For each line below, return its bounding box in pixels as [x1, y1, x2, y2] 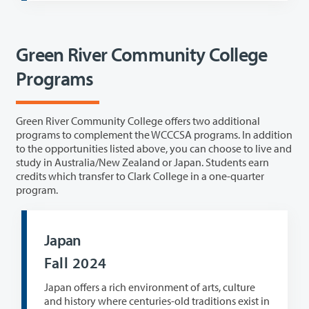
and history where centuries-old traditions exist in [44, 293, 238, 308]
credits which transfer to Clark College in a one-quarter [16, 168, 153, 183]
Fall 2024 [44, 252, 107, 272]
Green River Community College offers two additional [16, 113, 260, 128]
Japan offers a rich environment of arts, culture [44, 279, 255, 294]
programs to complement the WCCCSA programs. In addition [16, 127, 194, 141]
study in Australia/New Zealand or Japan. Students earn [16, 154, 269, 169]
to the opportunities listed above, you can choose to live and [16, 141, 292, 155]
